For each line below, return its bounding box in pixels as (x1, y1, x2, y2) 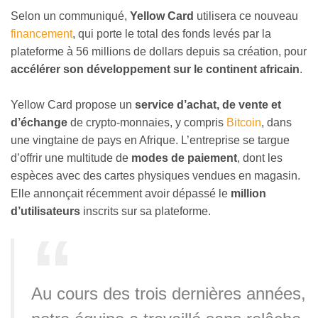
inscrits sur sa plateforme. (80, 205, 211, 218)
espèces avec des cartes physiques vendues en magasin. (11, 170, 300, 182)
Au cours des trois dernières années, (31, 284, 306, 304)
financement (11, 27, 72, 40)
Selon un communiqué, (11, 9, 130, 22)
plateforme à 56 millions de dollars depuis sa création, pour (11, 45, 307, 57)
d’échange (11, 116, 67, 129)
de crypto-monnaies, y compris (67, 116, 226, 129)
